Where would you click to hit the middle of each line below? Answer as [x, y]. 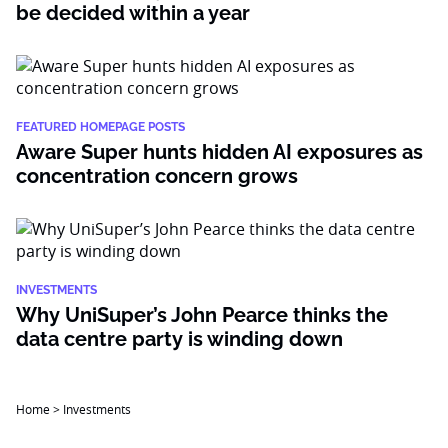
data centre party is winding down [182, 339]
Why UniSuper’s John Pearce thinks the [202, 315]
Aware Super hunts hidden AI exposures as [219, 152]
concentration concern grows [157, 176]
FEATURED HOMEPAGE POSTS [100, 127]
